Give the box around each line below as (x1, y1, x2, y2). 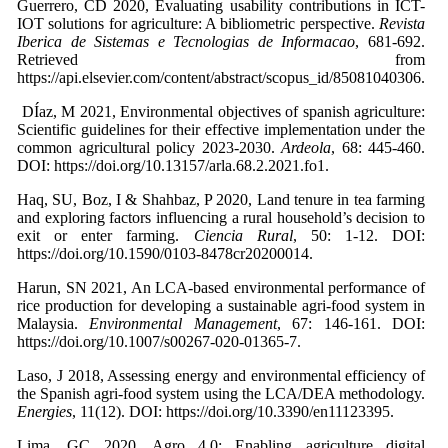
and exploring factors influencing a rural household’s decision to (17, 209, 425, 227)
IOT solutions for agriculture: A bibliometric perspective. (17, 15, 375, 33)
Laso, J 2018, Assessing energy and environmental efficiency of (17, 367, 425, 385)
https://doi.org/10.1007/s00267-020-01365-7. (17, 333, 301, 351)
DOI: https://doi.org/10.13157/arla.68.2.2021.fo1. (17, 157, 329, 175)
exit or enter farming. (17, 227, 194, 245)
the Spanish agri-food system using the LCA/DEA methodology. (17, 385, 425, 403)
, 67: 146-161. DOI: (276, 315, 426, 333)
